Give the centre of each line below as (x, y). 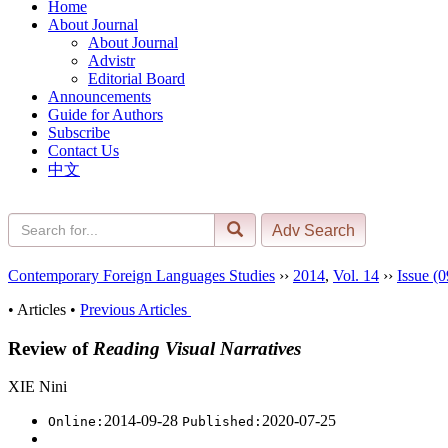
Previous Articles (135, 309)
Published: (222, 422)
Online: (76, 422)
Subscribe (79, 132)
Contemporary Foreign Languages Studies (141, 275)
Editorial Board (136, 78)
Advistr (111, 60)
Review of (50, 348)
